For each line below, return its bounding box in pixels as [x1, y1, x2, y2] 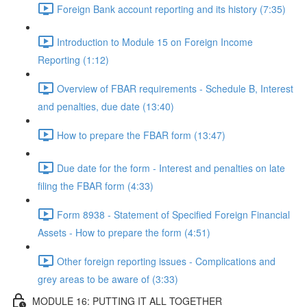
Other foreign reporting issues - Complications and [57, 254, 275, 268]
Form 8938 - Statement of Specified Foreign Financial [57, 207, 290, 221]
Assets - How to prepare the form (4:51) [38, 225, 210, 239]
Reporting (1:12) [38, 53, 109, 66]
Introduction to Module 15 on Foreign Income [57, 34, 253, 49]
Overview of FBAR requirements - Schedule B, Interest [57, 81, 293, 95]
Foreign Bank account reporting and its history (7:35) [57, 1, 286, 16]
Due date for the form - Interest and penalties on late [57, 160, 285, 175]
